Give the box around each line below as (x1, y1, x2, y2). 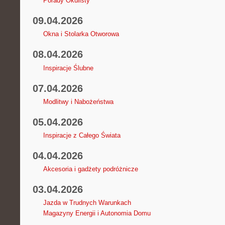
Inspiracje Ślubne (43, 64, 93, 72)
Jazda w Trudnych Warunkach (43, 199, 131, 207)
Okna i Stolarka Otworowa (43, 30, 119, 38)
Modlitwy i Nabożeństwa (43, 97, 114, 105)
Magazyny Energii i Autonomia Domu (43, 209, 151, 217)
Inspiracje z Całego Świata (43, 132, 121, 139)
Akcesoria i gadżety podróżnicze (43, 165, 138, 173)
